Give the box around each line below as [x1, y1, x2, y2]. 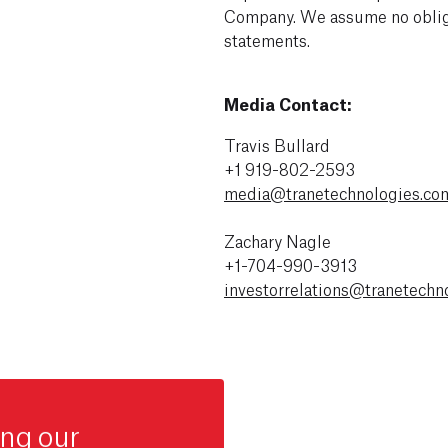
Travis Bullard [223, 133, 330, 155]
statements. [223, 28, 315, 50]
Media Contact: [223, 92, 352, 115]
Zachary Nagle [223, 229, 331, 251]
